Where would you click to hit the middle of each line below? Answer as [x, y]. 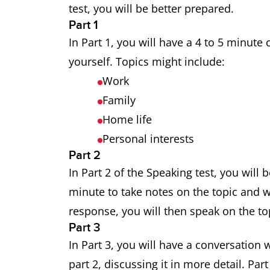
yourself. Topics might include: [147, 61]
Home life [127, 119]
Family [119, 100]
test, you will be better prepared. [151, 8]
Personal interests [148, 139]
